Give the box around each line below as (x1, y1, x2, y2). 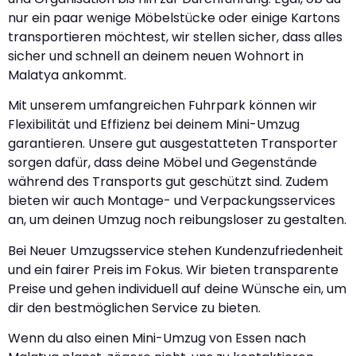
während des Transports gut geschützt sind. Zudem (8, 172, 328, 192)
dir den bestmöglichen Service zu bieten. (8, 298, 261, 317)
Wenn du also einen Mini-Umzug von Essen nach (8, 329, 306, 348)
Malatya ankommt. (8, 66, 126, 85)
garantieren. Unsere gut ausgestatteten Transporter (8, 134, 338, 153)
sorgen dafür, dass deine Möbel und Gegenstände (8, 153, 317, 172)
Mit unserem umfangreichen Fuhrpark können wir (8, 96, 317, 115)
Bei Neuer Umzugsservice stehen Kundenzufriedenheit (8, 241, 343, 260)
